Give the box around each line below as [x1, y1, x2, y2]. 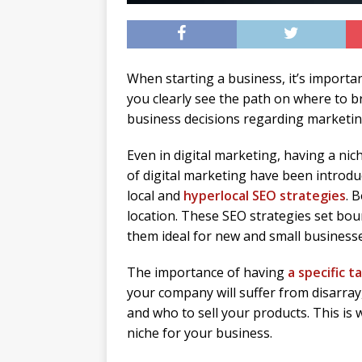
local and [127, 187, 183, 205]
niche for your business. [127, 324, 272, 343]
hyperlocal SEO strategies [183, 187, 346, 205]
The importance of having [127, 263, 288, 282]
